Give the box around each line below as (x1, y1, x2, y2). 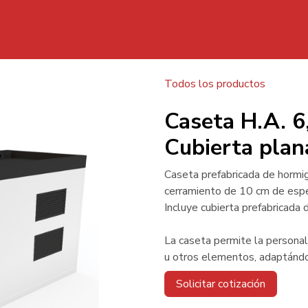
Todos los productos (164, 76, 265, 91)
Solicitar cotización (176, 276, 265, 291)
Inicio (265, 21, 294, 38)
